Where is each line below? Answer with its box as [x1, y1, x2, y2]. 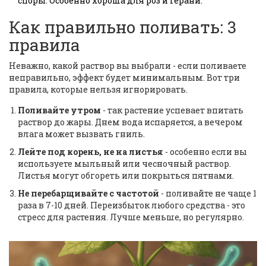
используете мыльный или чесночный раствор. [18, 158, 231, 170]
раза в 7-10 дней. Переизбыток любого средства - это [18, 199, 245, 211]
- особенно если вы [163, 146, 247, 158]
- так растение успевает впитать [101, 104, 243, 116]
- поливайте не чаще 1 [159, 188, 256, 199]
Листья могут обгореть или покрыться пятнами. [18, 170, 234, 182]
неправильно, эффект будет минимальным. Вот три [9, 72, 240, 84]
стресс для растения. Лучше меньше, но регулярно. [18, 211, 244, 223]
